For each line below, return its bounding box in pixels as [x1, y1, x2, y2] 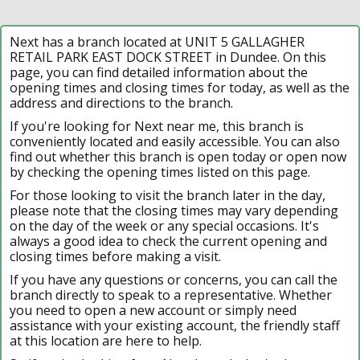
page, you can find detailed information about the [10, 63, 308, 81]
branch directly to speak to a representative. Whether [10, 285, 332, 304]
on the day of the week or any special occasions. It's [10, 216, 319, 235]
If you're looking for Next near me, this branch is [10, 117, 304, 135]
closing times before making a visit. [10, 247, 221, 265]
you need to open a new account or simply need [10, 301, 297, 319]
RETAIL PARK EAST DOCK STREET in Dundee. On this [10, 47, 326, 66]
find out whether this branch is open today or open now [10, 147, 346, 166]
